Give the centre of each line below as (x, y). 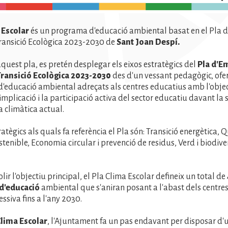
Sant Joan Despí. (148, 42)
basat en (184, 31)
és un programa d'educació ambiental (99, 31)
